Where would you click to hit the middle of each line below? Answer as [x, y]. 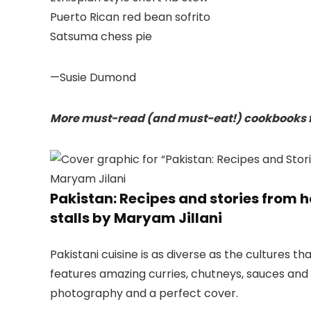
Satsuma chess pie [101, 37]
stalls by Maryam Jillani [136, 218]
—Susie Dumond [93, 78]
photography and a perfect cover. [144, 294]
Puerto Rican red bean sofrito [130, 17]
